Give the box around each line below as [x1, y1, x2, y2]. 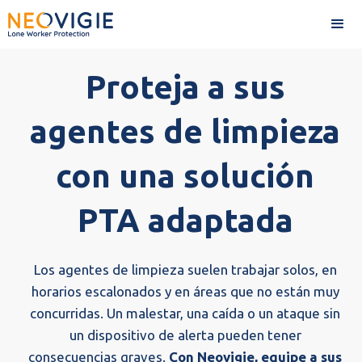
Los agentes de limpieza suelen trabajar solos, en [33, 262, 337, 277]
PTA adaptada [77, 202, 293, 238]
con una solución [56, 158, 314, 194]
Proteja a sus [85, 69, 285, 105]
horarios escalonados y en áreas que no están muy [31, 284, 339, 299]
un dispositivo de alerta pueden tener [69, 327, 301, 343]
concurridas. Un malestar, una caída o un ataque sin [30, 305, 340, 321]
